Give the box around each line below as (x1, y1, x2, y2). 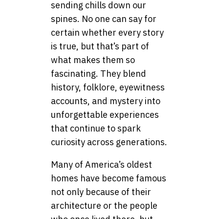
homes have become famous (51, 173, 166, 184)
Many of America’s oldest (51, 159, 152, 171)
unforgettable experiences (51, 109, 159, 121)
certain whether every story (51, 27, 164, 39)
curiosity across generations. (51, 136, 167, 148)
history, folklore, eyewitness (51, 82, 165, 93)
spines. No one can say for (51, 13, 156, 25)
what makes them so (51, 54, 135, 66)
